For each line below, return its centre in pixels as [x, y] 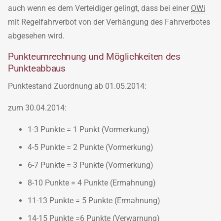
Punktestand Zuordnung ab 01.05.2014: [77, 86]
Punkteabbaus [37, 68]
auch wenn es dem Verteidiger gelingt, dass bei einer [99, 8]
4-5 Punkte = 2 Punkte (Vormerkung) [91, 147]
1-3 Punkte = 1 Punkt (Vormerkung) [89, 129]
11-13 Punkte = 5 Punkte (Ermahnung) [94, 200]
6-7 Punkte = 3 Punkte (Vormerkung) [91, 165]
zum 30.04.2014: [37, 108]
